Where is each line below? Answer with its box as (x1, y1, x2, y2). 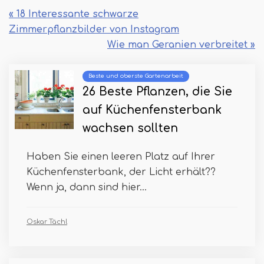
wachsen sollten (82, 121, 178, 134)
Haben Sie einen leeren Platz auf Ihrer (27, 151, 215, 162)
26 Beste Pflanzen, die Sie (82, 85, 232, 98)
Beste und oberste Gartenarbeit (88, 72, 183, 79)
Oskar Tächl (27, 217, 67, 226)
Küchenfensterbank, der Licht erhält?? (27, 166, 216, 177)
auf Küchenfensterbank (82, 103, 222, 116)
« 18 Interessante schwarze (9, 8, 138, 19)
